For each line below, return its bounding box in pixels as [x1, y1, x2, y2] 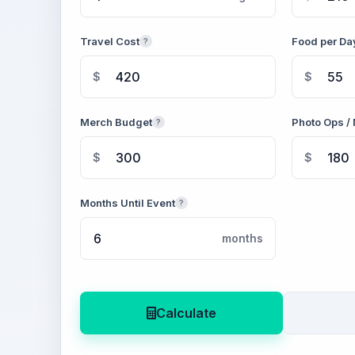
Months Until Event [80, 197, 175, 209]
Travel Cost [80, 35, 139, 48]
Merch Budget [80, 116, 152, 128]
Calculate [156, 305, 216, 321]
